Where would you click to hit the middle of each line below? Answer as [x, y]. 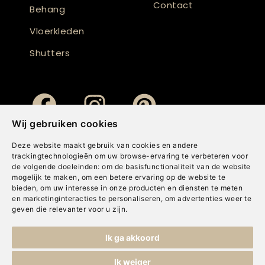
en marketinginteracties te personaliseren [86, 198]
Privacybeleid [33, 239]
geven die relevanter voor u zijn [69, 209]
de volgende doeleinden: [57, 167]
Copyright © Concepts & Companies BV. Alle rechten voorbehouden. [115, 224]
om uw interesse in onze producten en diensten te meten [141, 188]
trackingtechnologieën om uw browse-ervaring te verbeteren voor [130, 156]
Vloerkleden [57, 31]
